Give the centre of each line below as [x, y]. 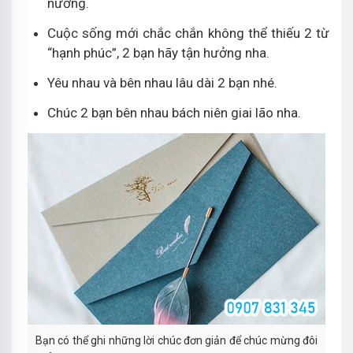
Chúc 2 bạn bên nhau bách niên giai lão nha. [174, 113]
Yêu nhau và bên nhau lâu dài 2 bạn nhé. [162, 83]
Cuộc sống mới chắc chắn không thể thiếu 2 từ [188, 33]
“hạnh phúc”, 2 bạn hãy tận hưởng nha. [158, 53]
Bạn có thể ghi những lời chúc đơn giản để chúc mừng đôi [176, 340]
